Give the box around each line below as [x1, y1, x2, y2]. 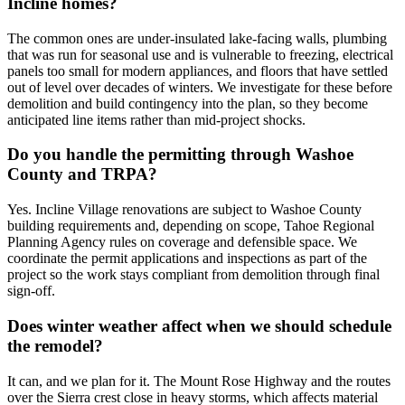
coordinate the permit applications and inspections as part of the [7, 250, 367, 267]
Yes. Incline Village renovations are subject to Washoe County [7, 202, 362, 218]
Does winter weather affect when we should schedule [7, 316, 391, 335]
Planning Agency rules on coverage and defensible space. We [7, 234, 357, 250]
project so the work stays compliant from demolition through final [7, 267, 380, 283]
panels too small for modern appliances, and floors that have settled [7, 62, 388, 79]
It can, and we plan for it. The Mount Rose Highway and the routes [7, 372, 391, 389]
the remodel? [7, 335, 103, 355]
